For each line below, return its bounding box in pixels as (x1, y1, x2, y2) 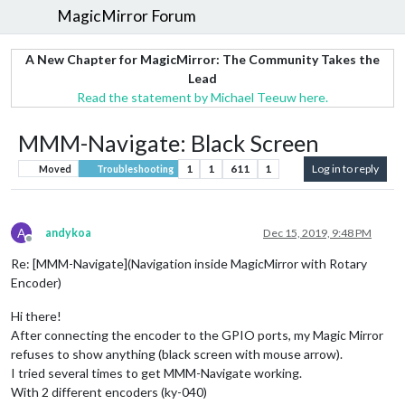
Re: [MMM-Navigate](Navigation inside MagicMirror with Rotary (11, 255, 367, 271)
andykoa (45, 225, 91, 240)
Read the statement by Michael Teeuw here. (77, 89, 328, 105)
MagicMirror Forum (57, 6, 197, 26)
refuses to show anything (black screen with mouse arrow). (11, 345, 343, 362)
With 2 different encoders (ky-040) (11, 383, 207, 400)
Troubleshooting (94, 163, 174, 174)
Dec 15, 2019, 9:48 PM (263, 225, 372, 240)
